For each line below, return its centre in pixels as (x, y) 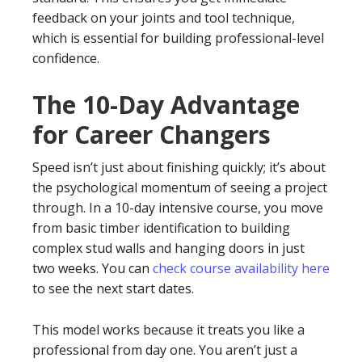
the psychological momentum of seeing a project (180, 187)
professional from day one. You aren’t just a (165, 350)
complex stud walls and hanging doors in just (168, 248)
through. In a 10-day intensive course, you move (178, 208)
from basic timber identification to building (161, 228)
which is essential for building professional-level (178, 38)
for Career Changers (152, 135)
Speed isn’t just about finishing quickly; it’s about (179, 167)
